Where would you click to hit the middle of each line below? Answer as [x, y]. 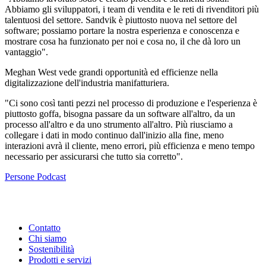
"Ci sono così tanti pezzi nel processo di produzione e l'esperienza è [131, 103]
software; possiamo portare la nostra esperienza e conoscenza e [122, 30]
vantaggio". [26, 52]
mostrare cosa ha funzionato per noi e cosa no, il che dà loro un [123, 41]
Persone [21, 176]
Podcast [51, 176]
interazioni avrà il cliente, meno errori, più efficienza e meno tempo [130, 145]
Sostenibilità [51, 249]
